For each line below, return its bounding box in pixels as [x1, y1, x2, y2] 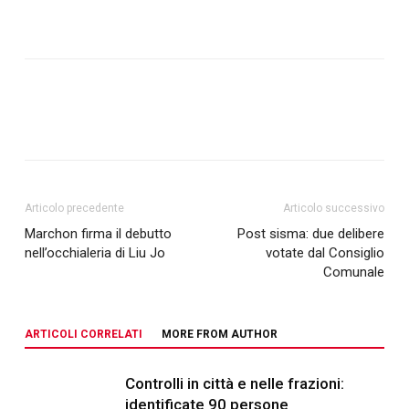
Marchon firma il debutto [24, 225, 172, 242]
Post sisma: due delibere [237, 225, 385, 242]
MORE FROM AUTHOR [161, 328, 278, 341]
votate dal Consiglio [266, 245, 385, 261]
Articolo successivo [283, 202, 385, 215]
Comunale [323, 264, 385, 280]
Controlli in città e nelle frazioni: [124, 374, 344, 393]
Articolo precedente [24, 202, 124, 215]
